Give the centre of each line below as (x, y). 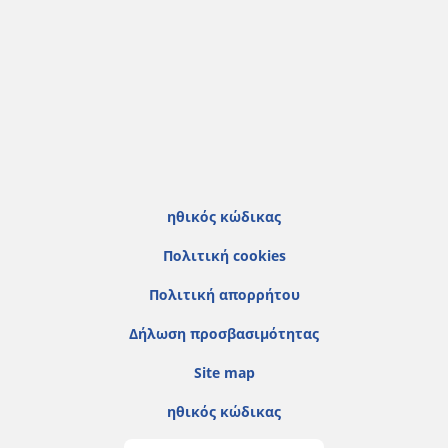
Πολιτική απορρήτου (224, 295)
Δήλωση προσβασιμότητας (224, 334)
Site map (224, 373)
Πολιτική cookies (224, 256)
